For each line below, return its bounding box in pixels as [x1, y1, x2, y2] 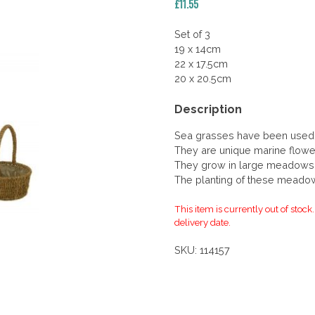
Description [174, 102, 243, 116]
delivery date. [174, 217, 231, 228]
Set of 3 [174, 28, 211, 41]
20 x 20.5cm [174, 72, 232, 85]
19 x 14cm [174, 43, 221, 56]
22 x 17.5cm [174, 58, 229, 70]
